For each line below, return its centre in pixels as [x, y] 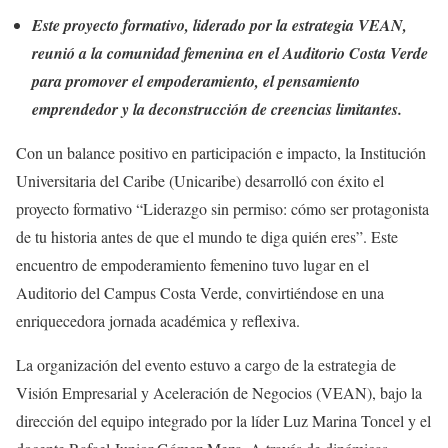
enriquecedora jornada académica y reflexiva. [158, 320]
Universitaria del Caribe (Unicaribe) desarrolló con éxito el [200, 180]
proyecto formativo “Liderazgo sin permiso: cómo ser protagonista [222, 208]
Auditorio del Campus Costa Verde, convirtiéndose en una [200, 292]
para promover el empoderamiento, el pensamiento [196, 80]
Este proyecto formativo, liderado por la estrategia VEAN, [219, 24]
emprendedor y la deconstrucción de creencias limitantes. [217, 108]
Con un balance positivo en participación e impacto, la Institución [221, 152]
